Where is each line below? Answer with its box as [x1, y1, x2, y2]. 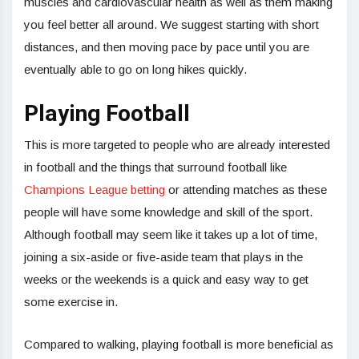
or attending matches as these [165, 182, 327, 196]
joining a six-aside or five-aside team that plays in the [24, 249, 303, 264]
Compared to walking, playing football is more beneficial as [24, 337, 333, 351]
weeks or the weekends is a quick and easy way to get [24, 272, 309, 286]
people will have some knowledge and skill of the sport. [24, 204, 313, 219]
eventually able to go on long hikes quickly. [24, 62, 247, 76]
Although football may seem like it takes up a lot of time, [24, 227, 317, 241]
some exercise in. [24, 294, 118, 309]
